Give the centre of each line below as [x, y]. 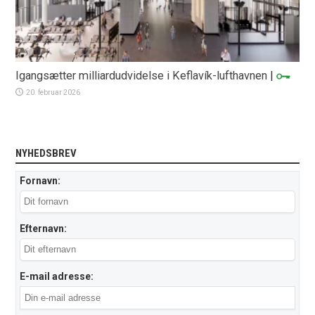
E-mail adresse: [57, 276]
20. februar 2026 [53, 92]
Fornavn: [40, 180]
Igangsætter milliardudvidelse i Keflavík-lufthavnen [142, 75]
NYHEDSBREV [46, 153]
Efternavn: [44, 228]
